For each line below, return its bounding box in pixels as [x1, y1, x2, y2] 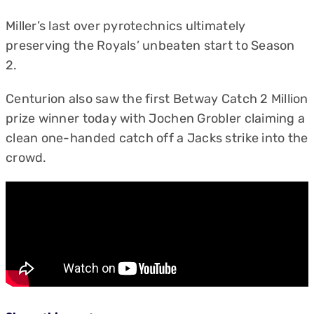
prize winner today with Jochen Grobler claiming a [6, 111, 306, 126]
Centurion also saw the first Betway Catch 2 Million [6, 91, 308, 107]
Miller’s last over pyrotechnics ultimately [6, 18, 246, 34]
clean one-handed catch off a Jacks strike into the [6, 130, 308, 146]
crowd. [6, 150, 47, 165]
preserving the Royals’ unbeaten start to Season [6, 38, 295, 53]
